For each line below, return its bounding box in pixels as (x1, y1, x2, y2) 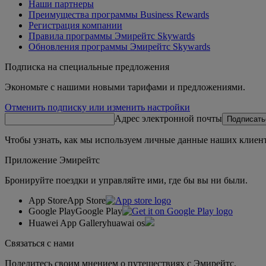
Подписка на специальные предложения (5, 61, 169, 72)
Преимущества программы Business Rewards (28, 9, 209, 20)
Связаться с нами (5, 237, 74, 248)
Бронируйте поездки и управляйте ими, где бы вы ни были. (5, 175, 248, 185)
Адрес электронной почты (115, 113, 222, 123)
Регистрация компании (28, 20, 122, 30)
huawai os (107, 217, 145, 228)
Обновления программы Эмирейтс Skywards (28, 41, 210, 52)
